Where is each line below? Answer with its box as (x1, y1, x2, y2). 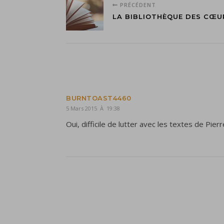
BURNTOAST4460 (66, 94, 131, 102)
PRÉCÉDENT (118, 1, 156, 9)
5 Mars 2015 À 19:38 (66, 104, 120, 112)
